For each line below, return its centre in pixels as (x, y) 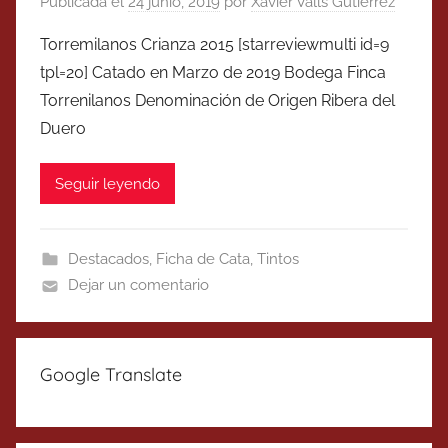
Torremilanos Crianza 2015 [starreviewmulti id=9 (214, 45)
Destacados (108, 259)
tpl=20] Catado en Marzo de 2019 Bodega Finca (213, 73)
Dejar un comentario (138, 285)
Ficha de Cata (202, 259)
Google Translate (111, 375)
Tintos (277, 259)
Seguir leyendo (107, 183)
